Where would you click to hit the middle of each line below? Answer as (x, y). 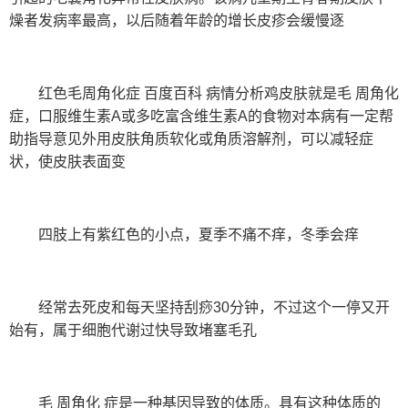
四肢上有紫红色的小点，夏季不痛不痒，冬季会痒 (199, 235)
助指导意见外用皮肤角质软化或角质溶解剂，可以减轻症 (191, 139)
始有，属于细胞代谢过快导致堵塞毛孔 (133, 331)
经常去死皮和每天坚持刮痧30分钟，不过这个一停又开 (214, 308)
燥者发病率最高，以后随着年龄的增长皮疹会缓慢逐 (177, 21)
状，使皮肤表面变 (67, 162)
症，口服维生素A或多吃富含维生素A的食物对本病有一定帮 (201, 117)
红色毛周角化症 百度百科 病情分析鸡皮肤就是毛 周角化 (219, 94)
